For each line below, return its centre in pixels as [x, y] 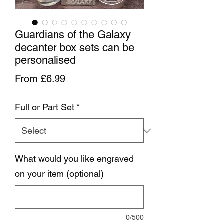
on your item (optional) [59, 174]
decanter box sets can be [75, 48]
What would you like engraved [74, 159]
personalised [45, 60]
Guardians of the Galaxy [73, 35]
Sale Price [87, 79]
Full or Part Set [45, 107]
